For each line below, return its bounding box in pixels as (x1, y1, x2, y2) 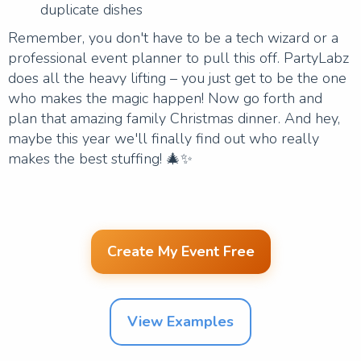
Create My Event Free (106, 241, 255, 261)
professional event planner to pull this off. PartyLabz (8, 48, 349, 68)
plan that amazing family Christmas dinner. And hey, (8, 108, 340, 128)
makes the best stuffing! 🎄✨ (8, 148, 193, 168)
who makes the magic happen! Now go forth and (8, 88, 322, 108)
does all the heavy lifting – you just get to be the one (8, 68, 346, 88)
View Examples (127, 311, 234, 331)
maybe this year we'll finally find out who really (8, 128, 319, 148)
